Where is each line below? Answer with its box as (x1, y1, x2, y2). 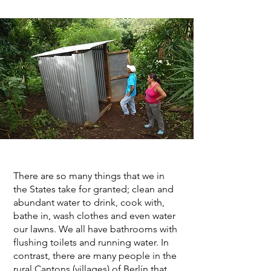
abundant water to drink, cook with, (13, 197, 165, 209)
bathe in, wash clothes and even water (13, 210, 175, 222)
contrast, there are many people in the (13, 250, 177, 262)
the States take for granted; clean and (13, 183, 174, 195)
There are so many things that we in (13, 170, 165, 182)
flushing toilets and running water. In (13, 237, 169, 249)
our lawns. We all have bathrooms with (13, 223, 177, 235)
